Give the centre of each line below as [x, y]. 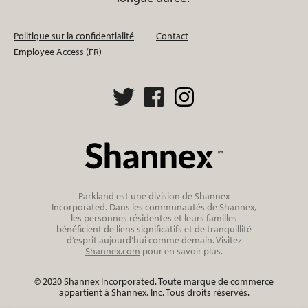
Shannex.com [113, 251]
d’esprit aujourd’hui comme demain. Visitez [154, 240]
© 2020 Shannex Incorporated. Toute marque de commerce [154, 281]
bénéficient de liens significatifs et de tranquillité [154, 229]
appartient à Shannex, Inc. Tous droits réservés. [154, 292]
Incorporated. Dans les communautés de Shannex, [154, 207]
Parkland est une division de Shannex [154, 196]
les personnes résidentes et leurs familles [154, 218]
